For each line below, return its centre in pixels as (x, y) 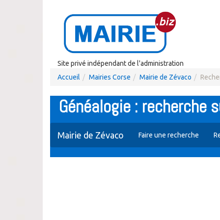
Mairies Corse (110, 77)
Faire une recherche (169, 135)
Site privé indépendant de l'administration (121, 63)
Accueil (69, 77)
